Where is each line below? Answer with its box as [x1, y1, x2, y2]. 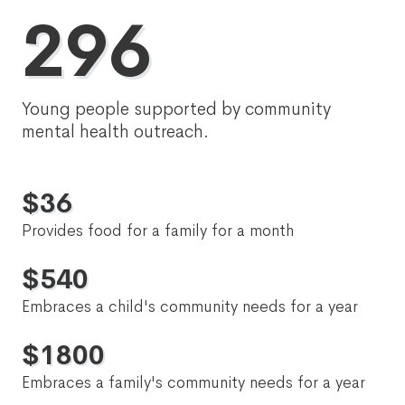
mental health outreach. [22, 120, 209, 143]
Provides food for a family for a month [22, 221, 294, 240]
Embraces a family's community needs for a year [22, 372, 365, 392]
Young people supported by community [22, 98, 331, 120]
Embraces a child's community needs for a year [22, 297, 358, 316]
